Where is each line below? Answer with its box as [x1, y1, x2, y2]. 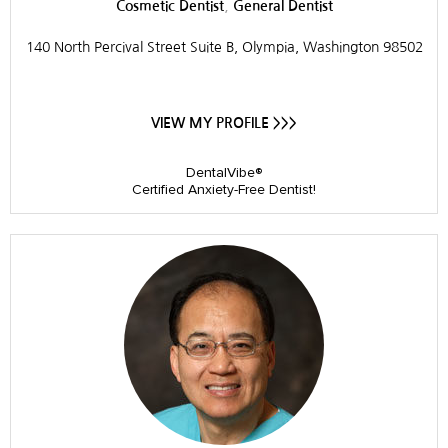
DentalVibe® [186, 163, 262, 181]
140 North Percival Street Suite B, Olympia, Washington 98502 [25, 39, 423, 54]
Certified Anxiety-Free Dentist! [132, 180, 316, 198]
